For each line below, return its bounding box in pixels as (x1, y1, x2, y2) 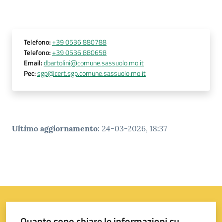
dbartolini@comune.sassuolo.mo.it (44, 57, 144, 68)
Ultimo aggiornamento (12, 123, 98, 133)
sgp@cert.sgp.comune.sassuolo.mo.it (37, 67, 146, 79)
